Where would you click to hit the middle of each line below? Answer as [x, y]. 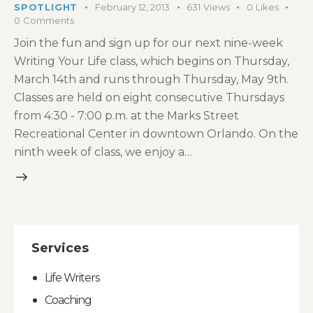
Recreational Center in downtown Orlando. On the [156, 133]
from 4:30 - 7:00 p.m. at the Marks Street [126, 115]
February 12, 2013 [133, 7]
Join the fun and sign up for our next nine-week [148, 43]
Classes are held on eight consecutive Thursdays [149, 97]
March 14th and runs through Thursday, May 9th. [151, 79]
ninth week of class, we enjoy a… [103, 152]
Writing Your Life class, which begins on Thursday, [152, 61]
